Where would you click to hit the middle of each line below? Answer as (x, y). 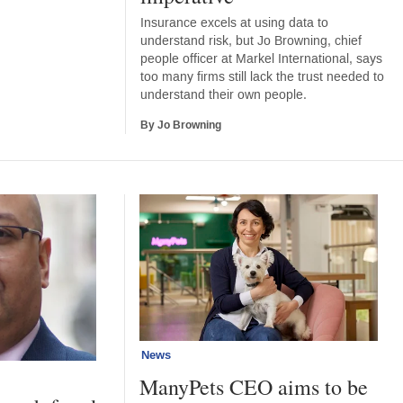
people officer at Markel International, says (262, 58)
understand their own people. (224, 94)
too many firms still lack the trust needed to (263, 76)
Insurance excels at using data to (235, 22)
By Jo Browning (181, 125)
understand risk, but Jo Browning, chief (251, 40)
